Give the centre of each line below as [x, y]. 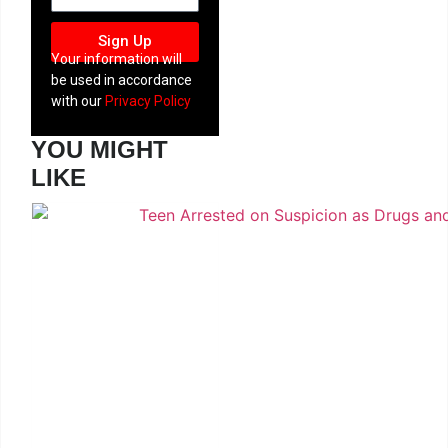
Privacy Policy [148, 100]
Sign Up [125, 41]
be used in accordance [121, 79]
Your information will [116, 58]
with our [78, 100]
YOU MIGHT [99, 150]
